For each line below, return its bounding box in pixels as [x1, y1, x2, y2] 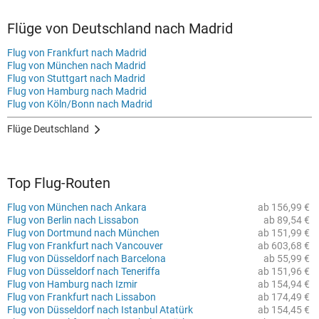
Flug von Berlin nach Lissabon [7, 214, 139, 226]
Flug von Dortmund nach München [7, 227, 159, 239]
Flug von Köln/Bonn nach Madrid [7, 98, 152, 110]
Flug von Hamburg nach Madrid [7, 85, 147, 97]
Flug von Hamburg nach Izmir [7, 278, 137, 290]
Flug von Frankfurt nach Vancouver [7, 240, 163, 251]
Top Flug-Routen [7, 174, 110, 192]
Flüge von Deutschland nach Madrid [7, 20, 233, 37]
